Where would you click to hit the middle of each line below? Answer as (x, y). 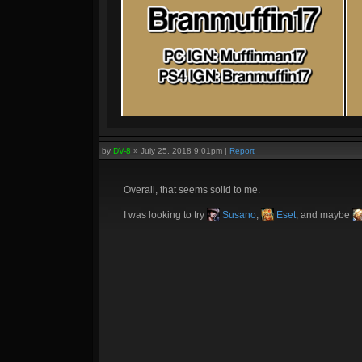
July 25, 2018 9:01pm (181, 151)
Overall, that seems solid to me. (192, 190)
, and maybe (324, 215)
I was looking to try (165, 215)
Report (242, 151)
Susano (238, 215)
